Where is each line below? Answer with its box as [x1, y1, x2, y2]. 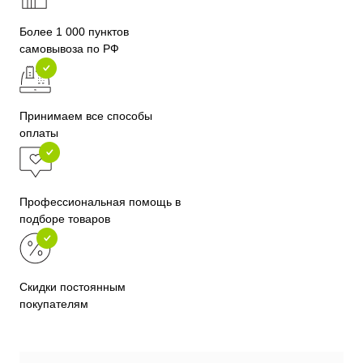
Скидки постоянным [19, 280, 126, 294]
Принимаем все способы [19, 109, 152, 123]
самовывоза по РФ [19, 42, 119, 56]
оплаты [19, 126, 58, 140]
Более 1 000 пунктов [19, 25, 129, 39]
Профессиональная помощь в [19, 195, 181, 209]
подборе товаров [19, 212, 110, 226]
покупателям [19, 297, 88, 311]
